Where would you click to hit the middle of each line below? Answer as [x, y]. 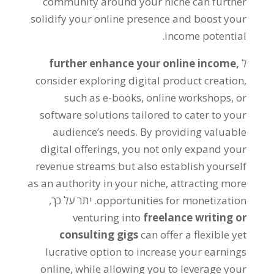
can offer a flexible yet [194, 234]
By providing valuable [194, 131]
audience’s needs [94, 131]
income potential [206, 35]
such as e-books [103, 97]
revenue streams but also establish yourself [141, 166]
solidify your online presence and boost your [139, 18]
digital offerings [79, 149]
